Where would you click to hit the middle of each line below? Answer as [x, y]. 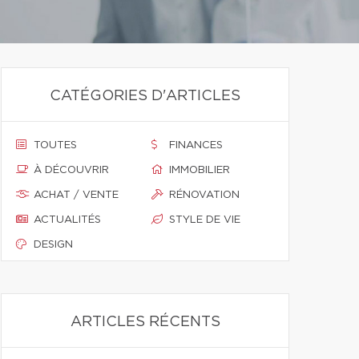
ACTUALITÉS [67, 220]
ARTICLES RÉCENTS [145, 322]
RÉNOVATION [204, 195]
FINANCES [196, 145]
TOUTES [55, 145]
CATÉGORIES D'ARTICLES [145, 96]
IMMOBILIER [200, 170]
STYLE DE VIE [205, 220]
